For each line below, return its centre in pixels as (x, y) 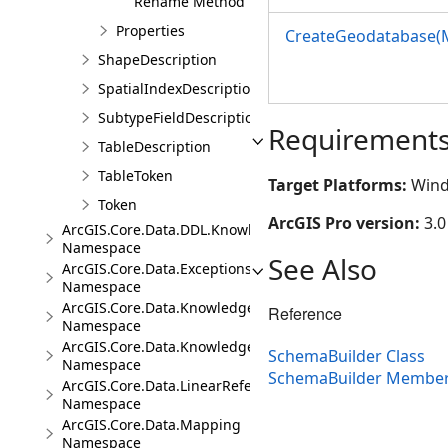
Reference (305, 313)
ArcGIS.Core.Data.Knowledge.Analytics (190, 346)
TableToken (135, 175)
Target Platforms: (339, 185)
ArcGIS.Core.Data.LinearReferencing (183, 385)
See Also (322, 269)
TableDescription (154, 146)
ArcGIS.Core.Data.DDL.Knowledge (174, 229)
